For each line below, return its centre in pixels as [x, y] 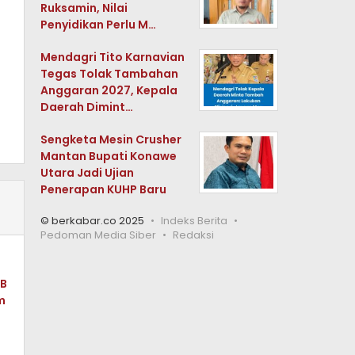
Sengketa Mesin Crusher [111, 139]
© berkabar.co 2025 [93, 221]
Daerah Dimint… [87, 107]
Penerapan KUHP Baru [104, 189]
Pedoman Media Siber [99, 235]
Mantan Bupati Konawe [109, 156]
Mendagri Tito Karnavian [113, 57]
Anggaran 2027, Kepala [109, 90]
